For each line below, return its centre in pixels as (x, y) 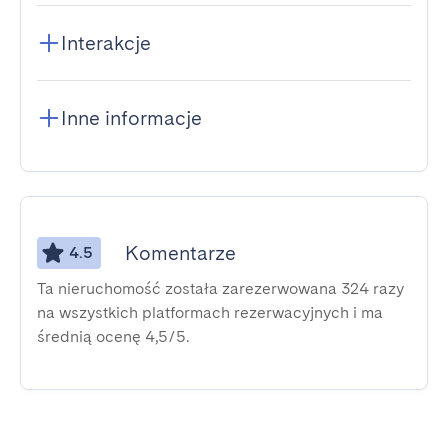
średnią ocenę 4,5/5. (113, 336)
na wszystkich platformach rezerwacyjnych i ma (210, 312)
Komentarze (180, 253)
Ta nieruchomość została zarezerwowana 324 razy (220, 288)
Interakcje (106, 43)
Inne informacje (131, 118)
